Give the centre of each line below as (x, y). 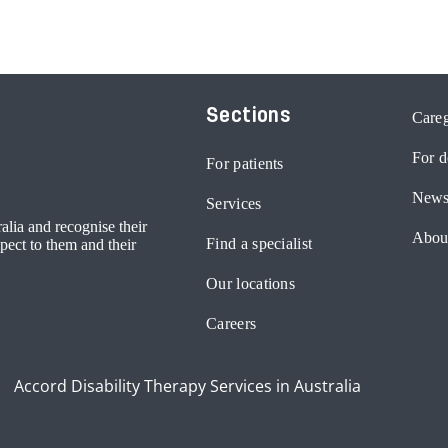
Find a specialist (259, 244)
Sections (248, 117)
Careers (231, 324)
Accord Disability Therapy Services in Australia (187, 386)
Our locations (251, 284)
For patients (245, 164)
